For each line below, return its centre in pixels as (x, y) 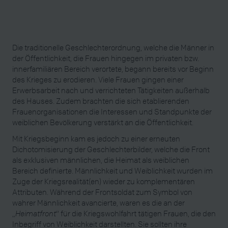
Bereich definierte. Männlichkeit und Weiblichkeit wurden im (112, 170)
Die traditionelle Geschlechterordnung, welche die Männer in (113, 47)
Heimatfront (36, 213)
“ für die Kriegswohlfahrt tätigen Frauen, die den (136, 213)
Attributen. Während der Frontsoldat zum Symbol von (102, 192)
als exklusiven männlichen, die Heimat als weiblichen (101, 160)
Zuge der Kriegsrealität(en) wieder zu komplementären (104, 181)
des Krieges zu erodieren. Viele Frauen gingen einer (98, 79)
